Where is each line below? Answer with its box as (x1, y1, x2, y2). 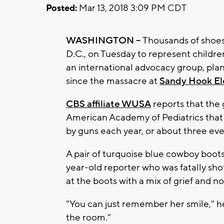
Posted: (46, 2, 77, 14)
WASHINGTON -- (66, 34, 140, 46)
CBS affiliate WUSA (66, 97, 151, 110)
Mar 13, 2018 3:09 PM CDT (77, 2, 186, 14)
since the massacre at (66, 74, 159, 87)
